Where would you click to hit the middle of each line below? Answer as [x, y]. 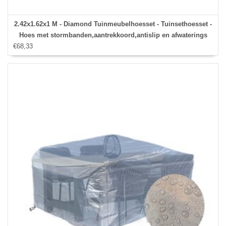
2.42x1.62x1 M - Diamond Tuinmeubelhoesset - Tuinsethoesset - [113, 24]
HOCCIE [113, 46]
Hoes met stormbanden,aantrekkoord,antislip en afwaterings [113, 35]
